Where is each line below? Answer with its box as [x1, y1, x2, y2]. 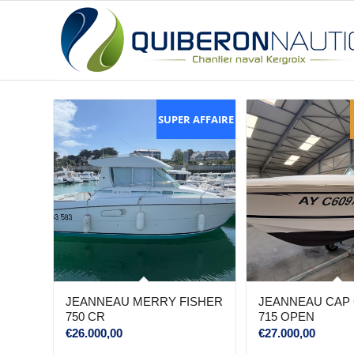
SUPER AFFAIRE [158, 112, 235, 126]
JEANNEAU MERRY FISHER [66, 295, 223, 309]
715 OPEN [258, 310, 315, 324]
